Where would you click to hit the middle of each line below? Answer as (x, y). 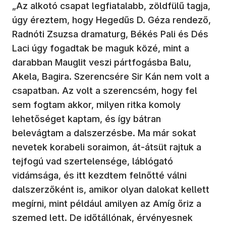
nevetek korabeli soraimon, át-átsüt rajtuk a (107, 147)
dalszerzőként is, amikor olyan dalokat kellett (111, 189)
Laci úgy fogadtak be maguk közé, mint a (101, 48)
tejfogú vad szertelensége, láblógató (93, 161)
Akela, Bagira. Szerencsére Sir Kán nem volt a (111, 76)
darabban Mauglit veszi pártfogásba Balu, (102, 62)
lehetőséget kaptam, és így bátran (87, 119)
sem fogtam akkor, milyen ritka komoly (96, 104)
